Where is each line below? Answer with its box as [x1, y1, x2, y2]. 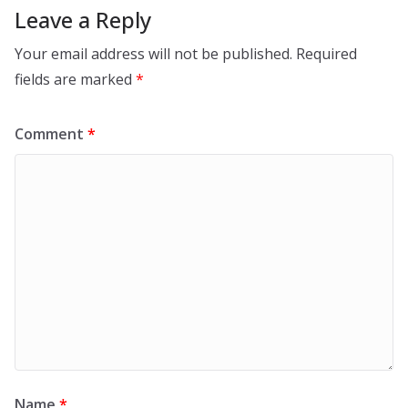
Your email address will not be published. [15, 44, 292, 65]
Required [296, 44, 357, 65]
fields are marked [15, 69, 136, 90]
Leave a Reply [15, 5, 151, 36]
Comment [15, 124, 87, 145]
